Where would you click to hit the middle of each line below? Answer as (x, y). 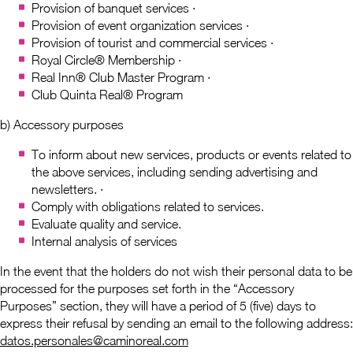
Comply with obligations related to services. (148, 206)
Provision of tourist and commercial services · (152, 43)
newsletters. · (67, 189)
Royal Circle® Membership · (106, 60)
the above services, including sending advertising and (175, 172)
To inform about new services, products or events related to (191, 154)
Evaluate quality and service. (106, 224)
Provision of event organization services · (140, 25)
